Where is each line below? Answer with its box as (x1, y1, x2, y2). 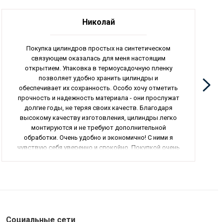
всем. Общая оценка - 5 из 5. (56, 163, 141, 171)
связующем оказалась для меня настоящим (31, 54, 166, 62)
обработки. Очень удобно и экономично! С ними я (24, 133, 173, 141)
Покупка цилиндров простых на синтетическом (26, 44, 171, 52)
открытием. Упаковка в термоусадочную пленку (24, 64, 172, 72)
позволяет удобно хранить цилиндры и (39, 74, 159, 82)
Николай (82, 17, 115, 27)
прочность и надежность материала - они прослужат (17, 94, 179, 102)
